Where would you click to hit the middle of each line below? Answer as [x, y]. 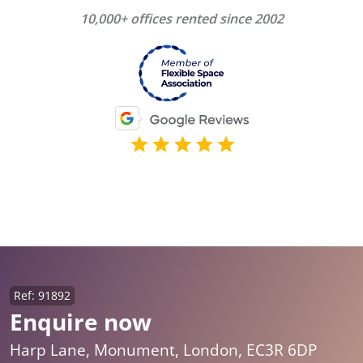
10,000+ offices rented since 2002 [181, 19]
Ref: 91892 [42, 296]
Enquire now [81, 322]
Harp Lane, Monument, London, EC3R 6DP [163, 350]
